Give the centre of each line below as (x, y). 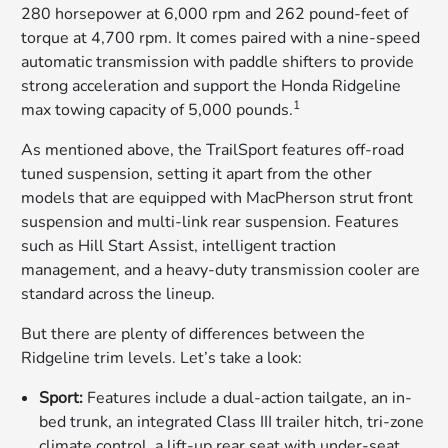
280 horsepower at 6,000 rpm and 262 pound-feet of (215, 13)
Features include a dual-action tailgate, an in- (248, 397)
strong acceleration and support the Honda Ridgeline (211, 85)
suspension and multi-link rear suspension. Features (210, 221)
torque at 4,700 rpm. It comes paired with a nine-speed (221, 37)
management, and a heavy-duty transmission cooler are (221, 269)
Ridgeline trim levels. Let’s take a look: (162, 357)
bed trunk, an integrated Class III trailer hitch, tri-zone (232, 421)
